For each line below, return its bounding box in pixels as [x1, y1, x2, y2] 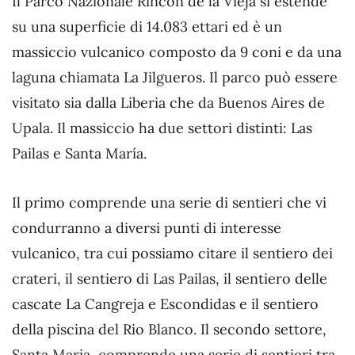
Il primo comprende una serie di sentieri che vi [12, 193, 326, 212]
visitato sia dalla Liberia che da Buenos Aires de [12, 93, 325, 112]
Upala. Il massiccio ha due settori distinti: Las [12, 118, 312, 137]
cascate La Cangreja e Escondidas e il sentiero [12, 294, 319, 313]
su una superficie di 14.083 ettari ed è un [12, 17, 282, 36]
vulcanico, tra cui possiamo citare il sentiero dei [12, 243, 333, 262]
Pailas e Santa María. [12, 143, 147, 162]
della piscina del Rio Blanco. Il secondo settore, [12, 319, 326, 338]
